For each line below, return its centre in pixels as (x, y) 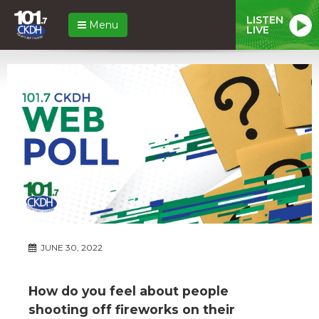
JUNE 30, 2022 (70, 247)
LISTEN (265, 20)
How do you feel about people (129, 291)
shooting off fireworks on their (132, 309)
